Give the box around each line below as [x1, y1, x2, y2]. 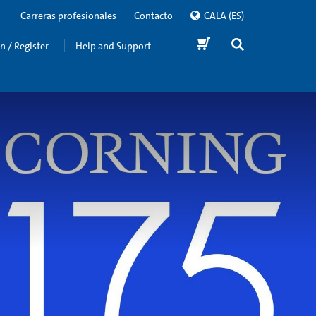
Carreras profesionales [20, 9, 116, 22]
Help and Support [75, 39, 151, 52]
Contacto [134, 9, 173, 22]
